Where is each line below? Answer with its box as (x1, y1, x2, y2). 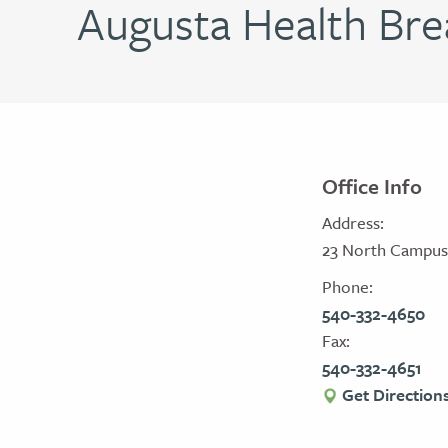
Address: (322, 209, 384, 235)
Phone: (322, 273, 373, 299)
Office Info (322, 170, 422, 201)
